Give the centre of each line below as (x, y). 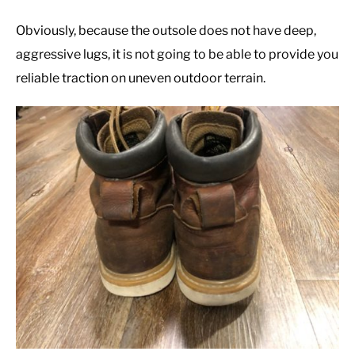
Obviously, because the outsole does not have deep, (166, 31)
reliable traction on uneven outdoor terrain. (141, 78)
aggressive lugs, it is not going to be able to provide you (177, 55)
